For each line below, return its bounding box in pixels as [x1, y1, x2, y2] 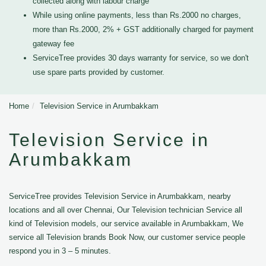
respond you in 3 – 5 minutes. [9, 246, 111, 255]
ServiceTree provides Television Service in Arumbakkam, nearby [9, 192, 231, 201]
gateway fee [33, 39, 74, 48]
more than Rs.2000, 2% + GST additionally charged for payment [33, 25, 254, 34]
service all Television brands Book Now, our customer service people [9, 233, 245, 242]
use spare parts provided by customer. [33, 68, 164, 77]
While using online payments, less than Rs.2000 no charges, [33, 11, 241, 20]
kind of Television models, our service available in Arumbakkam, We [9, 219, 243, 228]
